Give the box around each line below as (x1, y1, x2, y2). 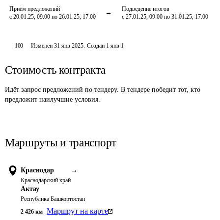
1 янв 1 (106, 42, 124, 49)
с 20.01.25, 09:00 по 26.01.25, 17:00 (9, 13, 96, 20)
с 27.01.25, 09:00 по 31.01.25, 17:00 (122, 13, 208, 20)
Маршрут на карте (47, 207, 108, 215)
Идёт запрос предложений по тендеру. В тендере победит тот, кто (5, 86, 200, 93)
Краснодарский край (21, 177, 71, 184)
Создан (87, 42, 105, 49)
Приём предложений (9, 5, 60, 12)
